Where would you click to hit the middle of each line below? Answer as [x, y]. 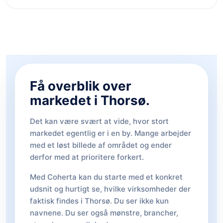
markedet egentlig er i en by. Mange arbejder [111, 133]
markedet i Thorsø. [90, 100]
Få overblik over [81, 86]
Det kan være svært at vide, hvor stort [99, 121]
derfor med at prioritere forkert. [87, 157]
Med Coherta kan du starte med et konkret [106, 177]
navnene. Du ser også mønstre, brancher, [104, 213]
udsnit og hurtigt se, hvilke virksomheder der [110, 189]
